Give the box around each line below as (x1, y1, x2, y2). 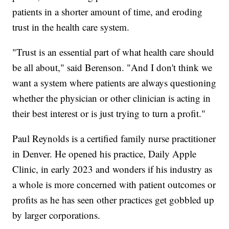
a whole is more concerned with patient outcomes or (12, 177, 216, 191)
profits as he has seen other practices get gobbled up (12, 193, 215, 206)
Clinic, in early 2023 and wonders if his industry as (12, 162, 213, 175)
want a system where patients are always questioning (12, 76, 217, 89)
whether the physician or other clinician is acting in (12, 91, 211, 104)
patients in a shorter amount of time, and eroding (12, 5, 203, 18)
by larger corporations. (12, 208, 101, 221)
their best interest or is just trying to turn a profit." (12, 106, 206, 120)
